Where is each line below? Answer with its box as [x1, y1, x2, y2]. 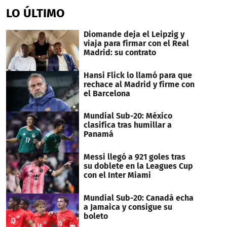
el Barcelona [83, 88, 130, 98]
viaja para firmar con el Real [83, 38, 189, 48]
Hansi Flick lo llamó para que [83, 70, 192, 80]
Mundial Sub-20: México [83, 111, 172, 121]
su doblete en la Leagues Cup [83, 161, 193, 171]
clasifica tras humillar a [83, 120, 172, 130]
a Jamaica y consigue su [83, 202, 172, 212]
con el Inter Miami [83, 170, 151, 180]
